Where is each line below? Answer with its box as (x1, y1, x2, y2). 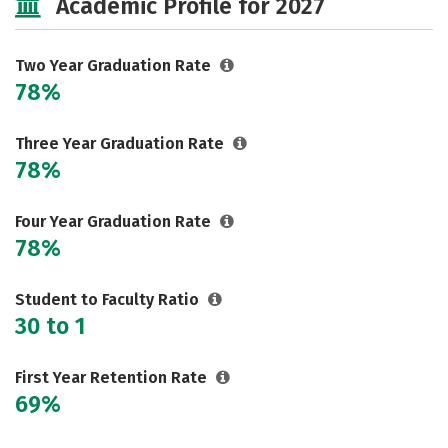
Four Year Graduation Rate (15, 212, 215, 231)
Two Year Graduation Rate (15, 56, 215, 75)
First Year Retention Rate (15, 368, 211, 387)
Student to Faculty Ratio (15, 290, 203, 309)
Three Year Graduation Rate (15, 134, 228, 153)
